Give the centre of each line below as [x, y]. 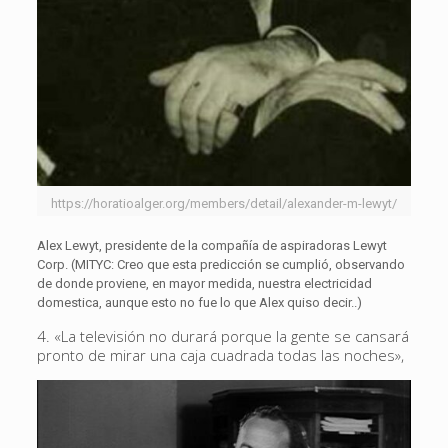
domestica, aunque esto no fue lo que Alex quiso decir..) [199, 303]
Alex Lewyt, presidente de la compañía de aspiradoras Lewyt [211, 246]
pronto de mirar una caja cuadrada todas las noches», [220, 355]
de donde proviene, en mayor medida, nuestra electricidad [204, 284]
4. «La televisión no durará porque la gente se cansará [222, 336]
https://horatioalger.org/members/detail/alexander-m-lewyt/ [223, 204]
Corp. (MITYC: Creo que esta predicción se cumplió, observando [220, 265]
